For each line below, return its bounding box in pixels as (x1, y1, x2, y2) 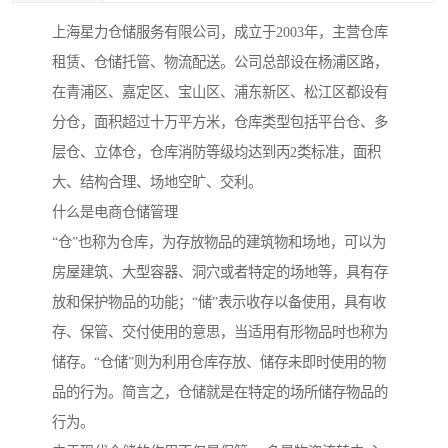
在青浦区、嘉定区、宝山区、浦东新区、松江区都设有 (52, 84, 388, 101)
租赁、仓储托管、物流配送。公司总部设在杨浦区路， (52, 54, 388, 71)
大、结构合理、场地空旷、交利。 (52, 174, 262, 191)
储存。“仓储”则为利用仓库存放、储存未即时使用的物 (52, 354, 386, 371)
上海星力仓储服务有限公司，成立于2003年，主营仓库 (52, 24, 388, 41)
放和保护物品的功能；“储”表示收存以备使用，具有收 (52, 294, 386, 311)
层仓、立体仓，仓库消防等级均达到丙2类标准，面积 (52, 144, 381, 161)
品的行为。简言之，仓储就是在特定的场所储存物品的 (52, 384, 388, 401)
